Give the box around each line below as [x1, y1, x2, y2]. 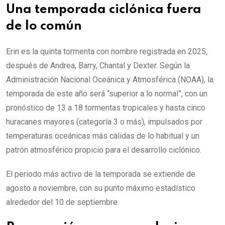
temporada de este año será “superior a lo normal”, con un [6, 89, 207, 99]
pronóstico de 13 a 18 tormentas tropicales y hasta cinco [6, 103, 205, 113]
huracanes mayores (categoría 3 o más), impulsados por [6, 117, 202, 127]
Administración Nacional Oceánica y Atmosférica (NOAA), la [6, 75, 213, 85]
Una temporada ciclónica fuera [6, 4, 201, 17]
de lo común [6, 20, 82, 33]
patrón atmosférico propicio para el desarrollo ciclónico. [6, 145, 201, 155]
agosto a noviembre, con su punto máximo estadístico [6, 183, 195, 193]
